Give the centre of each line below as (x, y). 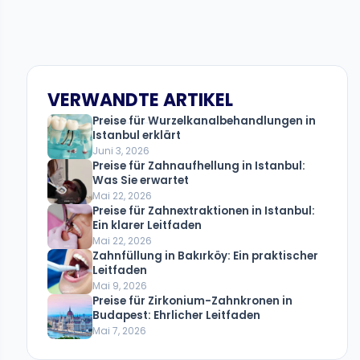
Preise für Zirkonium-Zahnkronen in (192, 301)
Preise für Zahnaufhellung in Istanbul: (199, 166)
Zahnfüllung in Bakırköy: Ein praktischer (205, 256)
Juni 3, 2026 (121, 151)
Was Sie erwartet (141, 180)
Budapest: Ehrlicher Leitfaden (176, 315)
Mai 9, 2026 (120, 286)
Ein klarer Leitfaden (147, 225)
